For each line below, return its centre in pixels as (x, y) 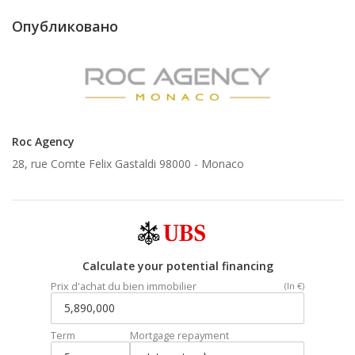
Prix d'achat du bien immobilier (124, 286)
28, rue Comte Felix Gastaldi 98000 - (107, 163)
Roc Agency (43, 141)
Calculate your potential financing (177, 265)
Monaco (223, 163)
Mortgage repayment (179, 335)
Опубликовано (65, 26)
